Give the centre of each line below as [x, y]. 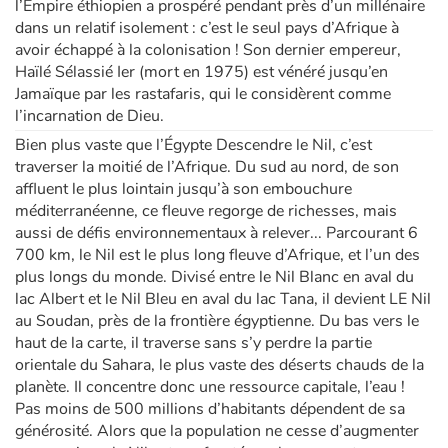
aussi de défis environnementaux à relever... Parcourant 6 [216, 233]
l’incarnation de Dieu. [89, 116]
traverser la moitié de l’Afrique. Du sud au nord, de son [207, 167]
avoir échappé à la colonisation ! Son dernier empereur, [208, 50]
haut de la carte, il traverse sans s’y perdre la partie [193, 343]
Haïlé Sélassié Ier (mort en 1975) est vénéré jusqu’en [201, 72]
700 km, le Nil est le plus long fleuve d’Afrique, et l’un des [217, 255]
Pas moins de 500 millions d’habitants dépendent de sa [210, 409]
